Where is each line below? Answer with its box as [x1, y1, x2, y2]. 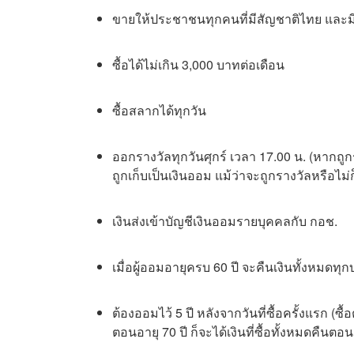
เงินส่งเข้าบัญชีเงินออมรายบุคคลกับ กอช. [112, 212, 341, 231]
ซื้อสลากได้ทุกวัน [112, 101, 206, 120]
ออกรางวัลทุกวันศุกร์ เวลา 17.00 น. [112, 147, 309, 166]
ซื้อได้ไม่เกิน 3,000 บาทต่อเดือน [112, 55, 284, 74]
